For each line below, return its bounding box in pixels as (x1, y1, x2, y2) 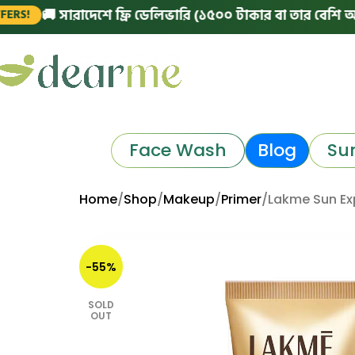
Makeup (163, 190, 215, 208)
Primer (221, 190, 261, 208)
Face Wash (128, 137, 227, 162)
